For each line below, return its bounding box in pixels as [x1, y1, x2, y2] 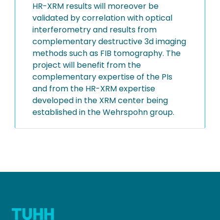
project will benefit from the [32, 59, 141, 71]
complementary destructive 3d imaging [32, 35, 186, 47]
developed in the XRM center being [32, 94, 168, 106]
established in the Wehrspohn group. [32, 106, 174, 118]
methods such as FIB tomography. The [32, 47, 181, 59]
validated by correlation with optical [32, 12, 172, 24]
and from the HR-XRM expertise [32, 82, 155, 94]
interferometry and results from [32, 24, 157, 35]
